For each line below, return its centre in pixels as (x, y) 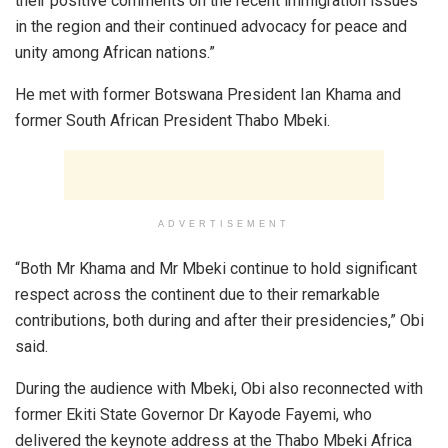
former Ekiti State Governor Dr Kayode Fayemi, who (193, 414)
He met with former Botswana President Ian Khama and (208, 94)
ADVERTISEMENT (224, 223)
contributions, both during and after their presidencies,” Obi (219, 320)
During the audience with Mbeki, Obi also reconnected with (219, 388)
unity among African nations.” (115, 52)
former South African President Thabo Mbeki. (172, 120)
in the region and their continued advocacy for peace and (211, 26)
